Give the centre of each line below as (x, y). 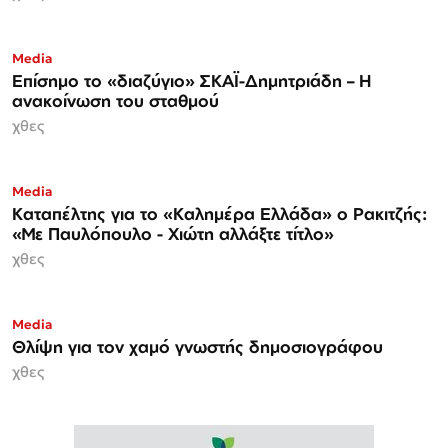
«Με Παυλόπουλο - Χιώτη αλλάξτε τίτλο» (173, 233)
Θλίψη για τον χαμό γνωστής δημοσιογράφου (225, 346)
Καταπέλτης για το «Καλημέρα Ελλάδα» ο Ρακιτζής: (219, 213)
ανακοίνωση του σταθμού (115, 100)
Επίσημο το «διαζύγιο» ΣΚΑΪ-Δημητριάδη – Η (191, 80)
